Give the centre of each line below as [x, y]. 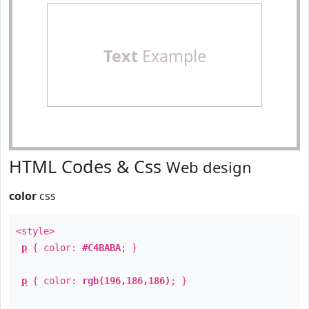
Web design [209, 167]
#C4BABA [101, 248]
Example [172, 56]
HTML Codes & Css [88, 166]
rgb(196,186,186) [126, 281]
